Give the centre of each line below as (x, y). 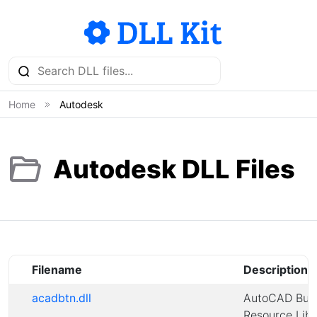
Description (276, 270)
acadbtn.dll (62, 298)
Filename (57, 270)
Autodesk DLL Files (174, 169)
